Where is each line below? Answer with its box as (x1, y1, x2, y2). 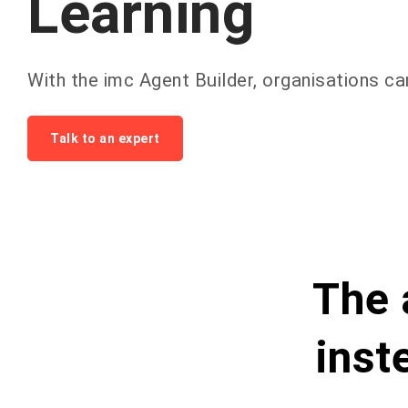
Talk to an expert (50, 131, 160, 146)
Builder (194, 69, 253, 91)
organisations (262, 69, 380, 91)
